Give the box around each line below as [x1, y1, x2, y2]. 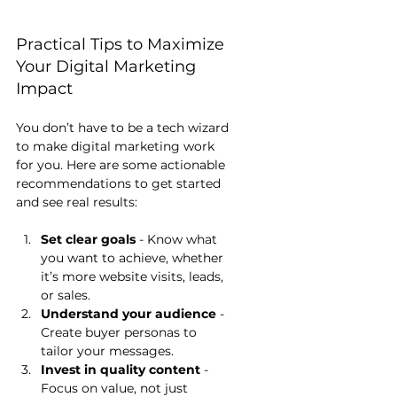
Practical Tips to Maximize [16, 35, 229, 55]
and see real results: [16, 194, 137, 211]
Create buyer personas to [41, 324, 200, 341]
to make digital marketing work [16, 138, 218, 155]
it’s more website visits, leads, [41, 269, 227, 285]
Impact [16, 79, 73, 99]
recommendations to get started [16, 175, 224, 192]
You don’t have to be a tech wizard [16, 120, 232, 136]
